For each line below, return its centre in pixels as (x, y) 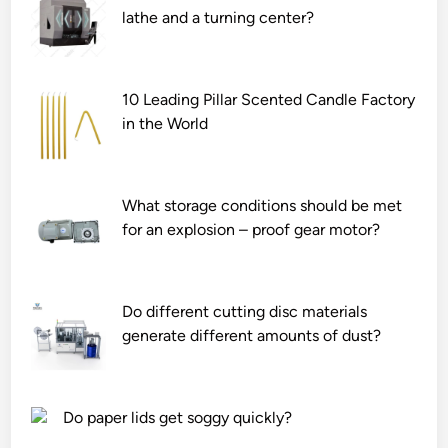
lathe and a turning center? (218, 17)
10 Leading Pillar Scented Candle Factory (269, 99)
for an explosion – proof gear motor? (251, 229)
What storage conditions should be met (262, 205)
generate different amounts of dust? (252, 335)
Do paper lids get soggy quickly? (178, 417)
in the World (165, 123)
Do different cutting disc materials (245, 311)
